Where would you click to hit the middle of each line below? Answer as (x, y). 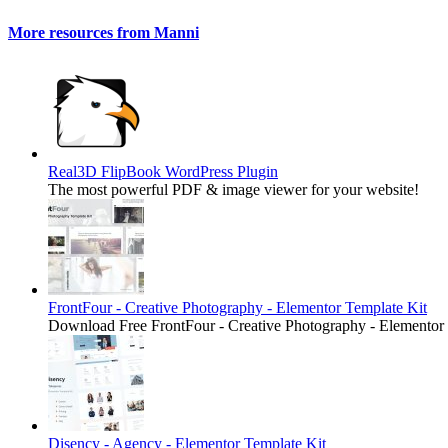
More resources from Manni (103, 32)
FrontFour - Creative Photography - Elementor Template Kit (237, 307)
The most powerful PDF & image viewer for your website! (233, 189)
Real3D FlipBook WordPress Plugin (163, 171)
